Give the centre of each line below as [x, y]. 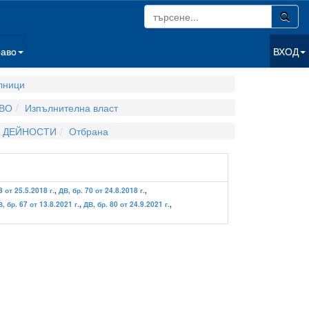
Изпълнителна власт [71, 108]
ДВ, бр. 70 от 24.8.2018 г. [102, 190]
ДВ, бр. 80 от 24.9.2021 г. [127, 204]
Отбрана [88, 131]
